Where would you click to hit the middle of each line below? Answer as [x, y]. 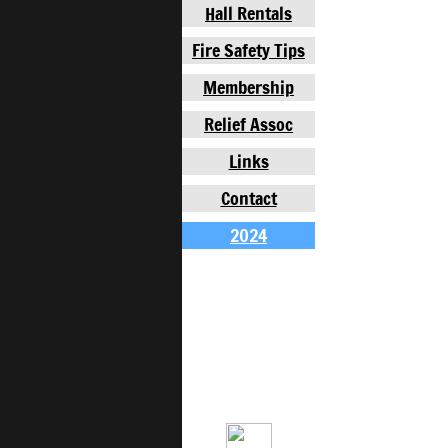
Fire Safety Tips [248, 50]
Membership [248, 87]
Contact [248, 198]
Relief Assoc [248, 124]
